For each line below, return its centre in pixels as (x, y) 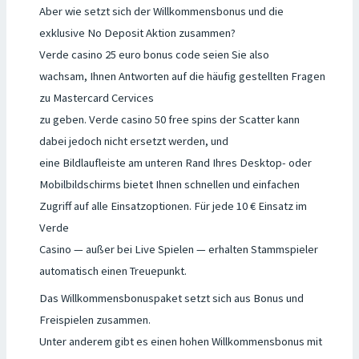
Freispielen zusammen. (95, 320)
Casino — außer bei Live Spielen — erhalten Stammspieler (178, 249)
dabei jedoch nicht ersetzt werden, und (133, 141)
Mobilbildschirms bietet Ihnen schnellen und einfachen (169, 184)
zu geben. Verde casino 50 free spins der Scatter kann (169, 119)
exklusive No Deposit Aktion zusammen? (137, 32)
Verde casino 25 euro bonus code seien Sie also (154, 54)
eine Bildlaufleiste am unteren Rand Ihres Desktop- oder (175, 162)
